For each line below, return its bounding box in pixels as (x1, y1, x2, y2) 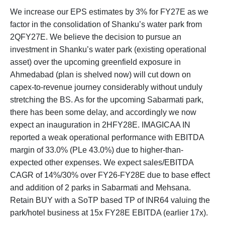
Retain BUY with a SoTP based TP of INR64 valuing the (10, 196, 210, 205)
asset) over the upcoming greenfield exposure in (10, 58, 181, 67)
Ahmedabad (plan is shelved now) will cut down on (10, 70, 191, 79)
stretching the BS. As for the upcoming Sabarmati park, (10, 95, 203, 104)
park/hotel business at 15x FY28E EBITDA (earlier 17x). (10, 208, 208, 217)
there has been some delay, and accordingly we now (10, 108, 196, 117)
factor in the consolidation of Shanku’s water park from (10, 20, 202, 29)
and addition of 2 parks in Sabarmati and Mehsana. (10, 183, 191, 192)
